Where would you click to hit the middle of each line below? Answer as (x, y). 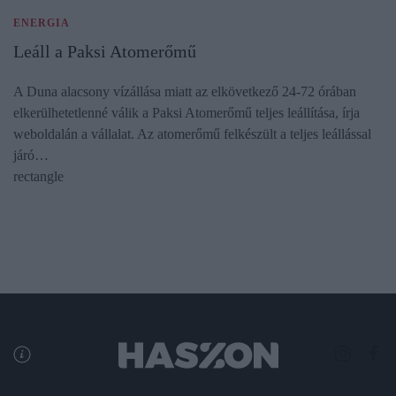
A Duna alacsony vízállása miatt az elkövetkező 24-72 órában (185, 91)
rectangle (38, 176)
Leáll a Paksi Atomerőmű (105, 51)
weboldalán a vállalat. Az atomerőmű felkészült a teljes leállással (192, 133)
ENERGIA (42, 23)
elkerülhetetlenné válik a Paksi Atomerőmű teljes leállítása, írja (187, 112)
